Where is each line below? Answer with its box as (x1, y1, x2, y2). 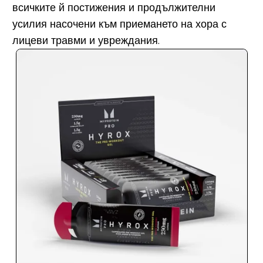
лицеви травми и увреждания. (12, 35, 160, 47)
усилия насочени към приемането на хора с (12, 18, 227, 31)
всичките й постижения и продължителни (12, 2, 215, 14)
